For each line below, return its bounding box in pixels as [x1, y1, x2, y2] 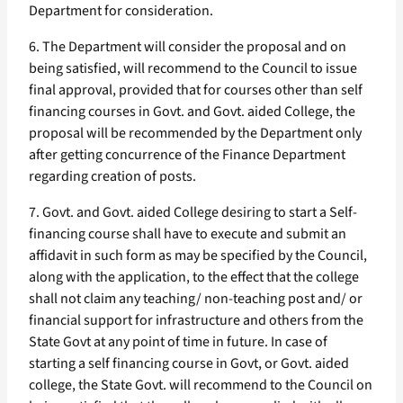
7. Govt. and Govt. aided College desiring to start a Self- [29, 202, 357, 223]
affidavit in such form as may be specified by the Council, [29, 246, 367, 266]
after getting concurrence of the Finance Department [29, 145, 345, 166]
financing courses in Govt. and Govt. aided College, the [29, 102, 355, 122]
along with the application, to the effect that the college [29, 267, 359, 288]
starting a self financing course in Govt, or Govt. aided [29, 354, 349, 374]
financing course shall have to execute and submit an [29, 224, 346, 245]
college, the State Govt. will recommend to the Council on [29, 375, 372, 396]
